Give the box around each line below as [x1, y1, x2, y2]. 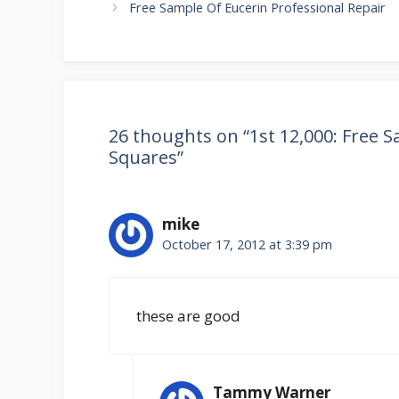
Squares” [109, 145, 183, 170]
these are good [136, 305, 240, 326]
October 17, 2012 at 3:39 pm [162, 236, 332, 254]
